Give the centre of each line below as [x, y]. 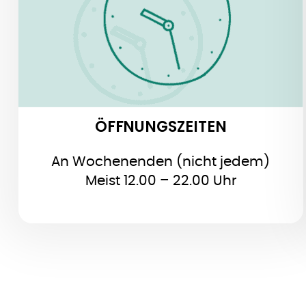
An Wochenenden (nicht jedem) [161, 162]
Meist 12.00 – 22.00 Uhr [161, 181]
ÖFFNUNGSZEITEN [161, 127]
